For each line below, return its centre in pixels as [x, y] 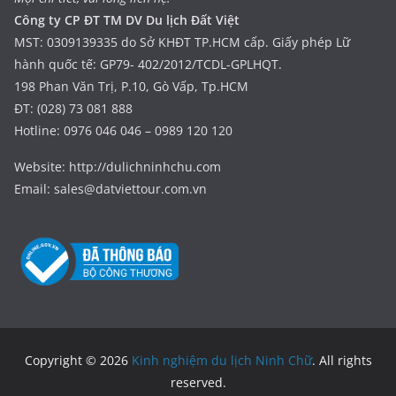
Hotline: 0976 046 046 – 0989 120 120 [123, 130]
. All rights [342, 360]
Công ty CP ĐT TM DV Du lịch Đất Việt [127, 19]
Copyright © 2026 [78, 360]
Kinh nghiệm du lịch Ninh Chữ [221, 360]
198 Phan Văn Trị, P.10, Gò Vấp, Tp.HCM [131, 86]
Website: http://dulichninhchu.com [118, 166]
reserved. [198, 382]
